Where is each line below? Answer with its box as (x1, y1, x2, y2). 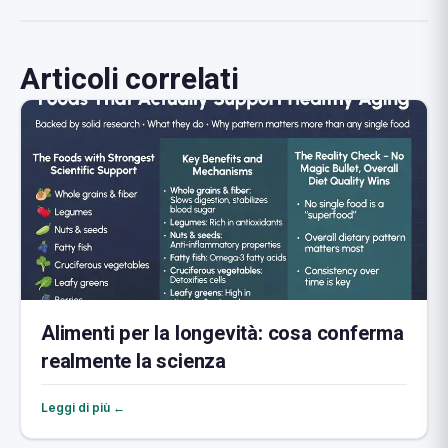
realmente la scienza (41, 347, 226, 376)
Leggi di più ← (41, 400, 125, 415)
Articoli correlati (20, 58, 239, 102)
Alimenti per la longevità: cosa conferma (41, 319, 404, 348)
